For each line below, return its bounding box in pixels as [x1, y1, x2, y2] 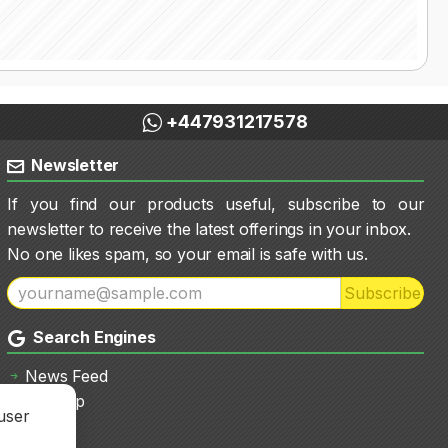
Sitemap [25, 391, 86, 411]
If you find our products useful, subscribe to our [7, 194, 425, 214]
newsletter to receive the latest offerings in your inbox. [7, 219, 412, 239]
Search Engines [29, 327, 156, 347]
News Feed [25, 366, 108, 386]
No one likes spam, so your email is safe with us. [7, 244, 368, 264]
